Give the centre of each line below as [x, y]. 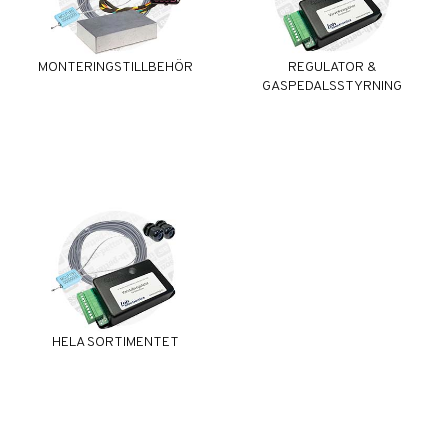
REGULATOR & [332, 68]
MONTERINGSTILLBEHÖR [116, 68]
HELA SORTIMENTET [116, 343]
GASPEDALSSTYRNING [332, 87]
